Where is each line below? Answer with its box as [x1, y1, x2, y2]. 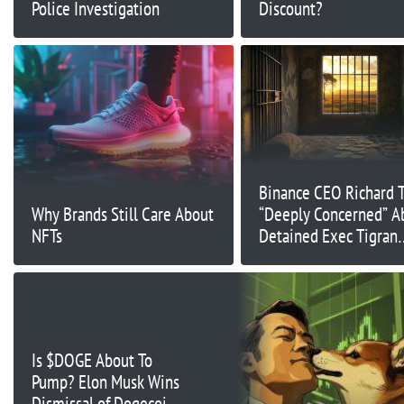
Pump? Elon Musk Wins [32, 369, 180, 394]
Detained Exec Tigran [258, 224, 398, 248]
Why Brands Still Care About [32, 202, 214, 226]
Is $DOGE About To [32, 347, 153, 372]
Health [258, 267, 302, 291]
